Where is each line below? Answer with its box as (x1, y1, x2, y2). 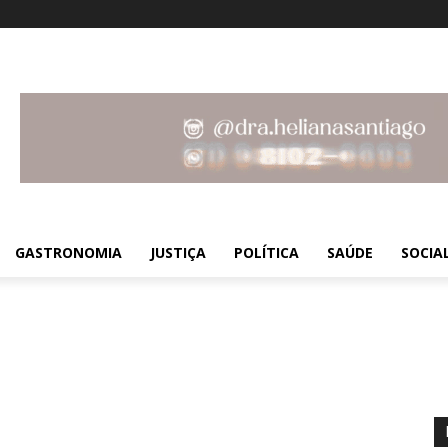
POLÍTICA (234, 242, 299, 262)
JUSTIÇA (150, 242, 206, 262)
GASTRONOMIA (15, 242, 122, 262)
